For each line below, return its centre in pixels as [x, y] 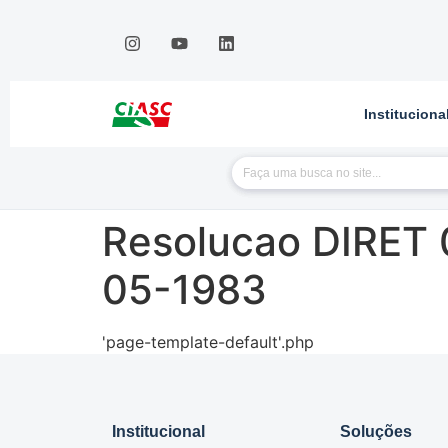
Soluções [376, 432]
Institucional [158, 432]
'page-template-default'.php [208, 342]
